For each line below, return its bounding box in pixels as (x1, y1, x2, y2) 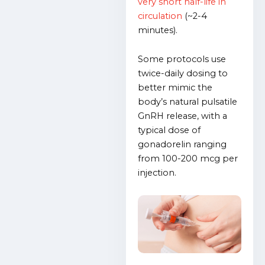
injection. (138, 167, 177, 179)
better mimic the (138, 82, 213, 93)
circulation (138, 10, 183, 21)
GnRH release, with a (138, 111, 228, 122)
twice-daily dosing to (138, 68, 228, 79)
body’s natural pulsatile (138, 96, 238, 108)
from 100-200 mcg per (138, 153, 238, 164)
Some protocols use (138, 54, 227, 65)
